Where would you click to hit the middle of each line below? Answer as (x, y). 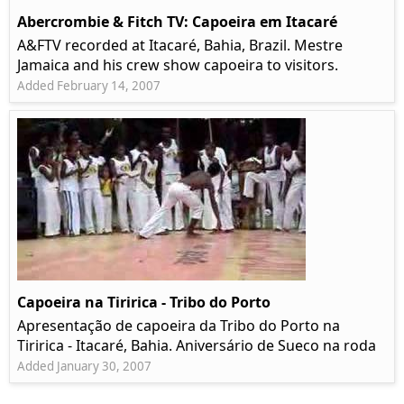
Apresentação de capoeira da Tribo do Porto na (179, 326)
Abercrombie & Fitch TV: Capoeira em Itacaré (177, 22)
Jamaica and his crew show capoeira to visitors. (178, 65)
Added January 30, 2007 (84, 367)
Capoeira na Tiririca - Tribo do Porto (144, 303)
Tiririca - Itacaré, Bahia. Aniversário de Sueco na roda (197, 346)
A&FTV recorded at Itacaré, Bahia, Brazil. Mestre (180, 46)
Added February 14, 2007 (89, 86)
